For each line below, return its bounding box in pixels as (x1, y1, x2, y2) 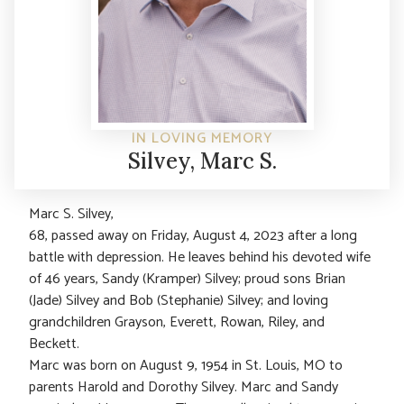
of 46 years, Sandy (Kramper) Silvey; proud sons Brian (29, 266, 345, 291)
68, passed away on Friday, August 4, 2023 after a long (29, 223, 357, 248)
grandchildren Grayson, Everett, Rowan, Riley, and (29, 309, 325, 335)
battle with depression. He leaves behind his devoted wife (29, 244, 371, 270)
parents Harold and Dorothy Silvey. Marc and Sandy (29, 374, 338, 399)
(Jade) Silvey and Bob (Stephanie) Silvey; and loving (29, 288, 328, 313)
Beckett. (29, 331, 79, 356)
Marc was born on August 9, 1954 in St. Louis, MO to (29, 353, 343, 378)
